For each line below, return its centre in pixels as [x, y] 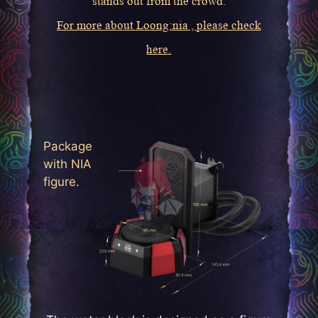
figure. [61, 182]
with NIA [67, 164]
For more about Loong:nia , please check [159, 25]
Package [67, 147]
